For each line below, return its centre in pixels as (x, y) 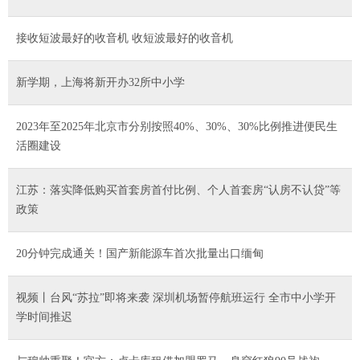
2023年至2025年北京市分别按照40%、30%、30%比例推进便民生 (177, 126)
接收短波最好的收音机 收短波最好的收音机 (125, 38)
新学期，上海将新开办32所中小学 (100, 82)
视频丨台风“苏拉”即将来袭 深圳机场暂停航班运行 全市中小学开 (176, 297)
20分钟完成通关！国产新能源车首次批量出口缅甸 (140, 253)
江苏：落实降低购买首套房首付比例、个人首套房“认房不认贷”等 (178, 190)
